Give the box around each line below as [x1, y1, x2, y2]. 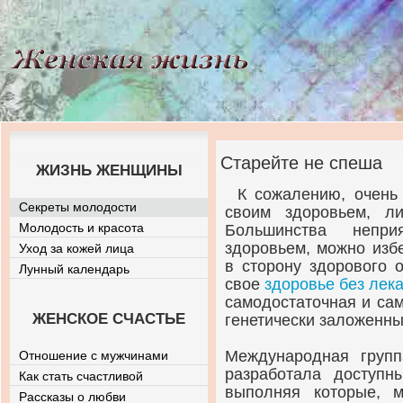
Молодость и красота [19, 220, 144, 235]
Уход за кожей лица [19, 241, 134, 255]
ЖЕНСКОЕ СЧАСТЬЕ [32, 310, 185, 327]
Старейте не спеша [220, 153, 382, 173]
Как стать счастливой [19, 369, 143, 383]
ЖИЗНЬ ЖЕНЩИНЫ [35, 162, 183, 179]
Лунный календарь [19, 262, 130, 276]
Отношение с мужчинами [19, 348, 168, 363]
